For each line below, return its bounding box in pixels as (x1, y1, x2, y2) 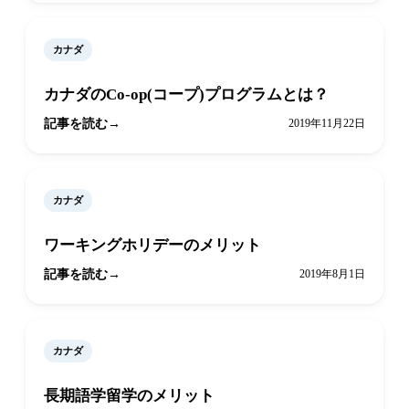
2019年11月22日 (288, 117, 365, 131)
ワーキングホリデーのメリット (44, 236, 261, 255)
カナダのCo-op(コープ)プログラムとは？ (44, 86, 329, 104)
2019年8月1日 (299, 267, 365, 281)
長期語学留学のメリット (44, 387, 215, 405)
